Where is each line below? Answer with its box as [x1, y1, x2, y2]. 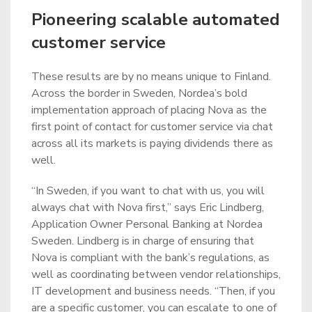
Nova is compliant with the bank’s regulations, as [31, 250, 270, 265]
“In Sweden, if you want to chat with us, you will [31, 183, 265, 198]
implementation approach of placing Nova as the [31, 102, 267, 118]
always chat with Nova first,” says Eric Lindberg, [31, 200, 264, 215]
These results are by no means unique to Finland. [31, 69, 271, 84]
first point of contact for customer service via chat [31, 119, 273, 134]
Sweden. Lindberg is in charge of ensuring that [31, 233, 254, 249]
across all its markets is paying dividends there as [31, 136, 273, 151]
